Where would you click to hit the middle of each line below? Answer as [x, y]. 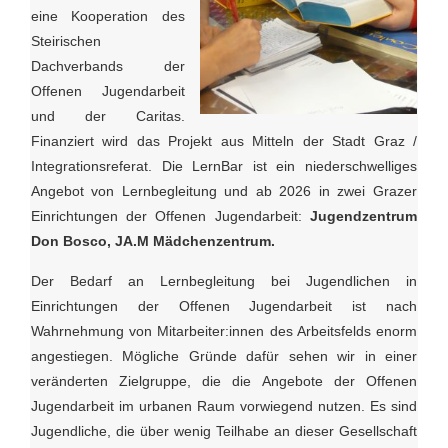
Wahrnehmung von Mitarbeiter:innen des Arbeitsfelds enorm [223, 331]
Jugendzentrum [363, 216]
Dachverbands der [107, 66]
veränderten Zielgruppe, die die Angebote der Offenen [223, 381]
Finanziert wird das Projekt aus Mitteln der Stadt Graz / [223, 141]
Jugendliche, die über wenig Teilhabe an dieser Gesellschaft [223, 431]
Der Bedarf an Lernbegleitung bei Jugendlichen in [223, 281]
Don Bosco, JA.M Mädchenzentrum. [152, 241]
